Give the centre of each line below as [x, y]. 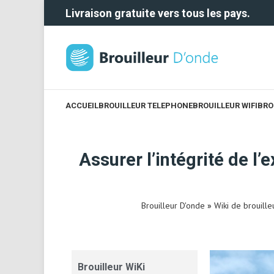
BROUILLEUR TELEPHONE [146, 105]
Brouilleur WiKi [111, 267]
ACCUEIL [82, 105]
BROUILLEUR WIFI [225, 105]
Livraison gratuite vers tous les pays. [158, 13]
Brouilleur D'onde [173, 206]
